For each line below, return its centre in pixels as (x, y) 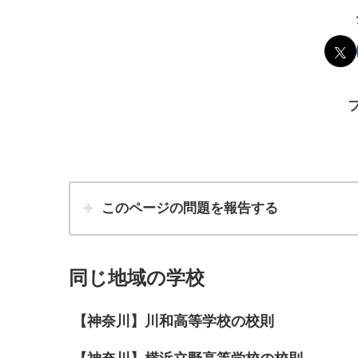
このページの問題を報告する (189, 209)
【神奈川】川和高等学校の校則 (173, 321)
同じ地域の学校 (137, 277)
